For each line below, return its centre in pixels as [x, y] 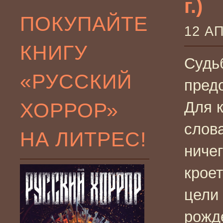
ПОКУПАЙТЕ [84, 24]
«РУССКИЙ [76, 81]
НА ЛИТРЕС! [83, 139]
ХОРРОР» [69, 110]
